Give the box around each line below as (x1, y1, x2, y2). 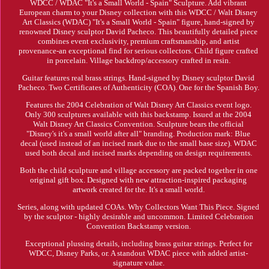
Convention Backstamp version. (86, 222, 191, 231)
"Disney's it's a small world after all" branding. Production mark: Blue (26, 129, 251, 139)
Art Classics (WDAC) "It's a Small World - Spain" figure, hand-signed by (22, 17, 255, 27)
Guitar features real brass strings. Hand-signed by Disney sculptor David (22, 73, 255, 83)
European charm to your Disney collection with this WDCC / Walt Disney (19, 8, 258, 17)
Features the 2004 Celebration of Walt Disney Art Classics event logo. (25, 100, 252, 110)
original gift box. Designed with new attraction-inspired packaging (30, 175, 247, 185)
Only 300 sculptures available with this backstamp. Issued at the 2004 (25, 110, 252, 119)
